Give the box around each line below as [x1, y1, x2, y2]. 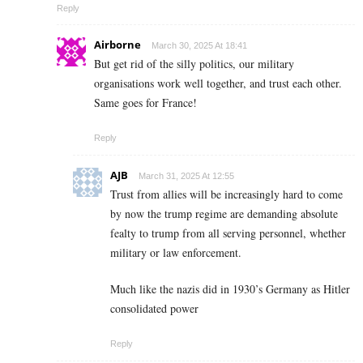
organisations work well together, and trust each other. [94, 75, 342, 91]
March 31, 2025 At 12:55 [139, 170, 234, 181]
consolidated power [110, 300, 199, 316]
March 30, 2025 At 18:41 [152, 40, 247, 50]
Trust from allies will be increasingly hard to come [110, 186, 343, 202]
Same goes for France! [94, 94, 197, 110]
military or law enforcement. [110, 244, 241, 260]
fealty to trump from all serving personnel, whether [110, 224, 346, 241]
